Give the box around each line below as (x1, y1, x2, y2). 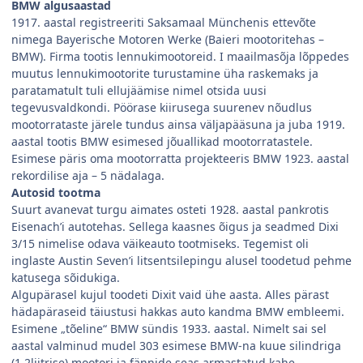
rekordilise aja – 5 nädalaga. (11, 168, 164, 184)
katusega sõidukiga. (11, 270, 120, 286)
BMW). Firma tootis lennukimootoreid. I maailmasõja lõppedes (11, 49, 349, 65)
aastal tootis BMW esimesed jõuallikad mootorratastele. (11, 134, 313, 150)
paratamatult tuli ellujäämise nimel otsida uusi (11, 83, 267, 99)
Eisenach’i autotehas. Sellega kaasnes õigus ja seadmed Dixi (11, 219, 339, 235)
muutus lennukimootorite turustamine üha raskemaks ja (11, 66, 318, 82)
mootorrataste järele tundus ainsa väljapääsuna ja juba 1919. (11, 117, 345, 133)
